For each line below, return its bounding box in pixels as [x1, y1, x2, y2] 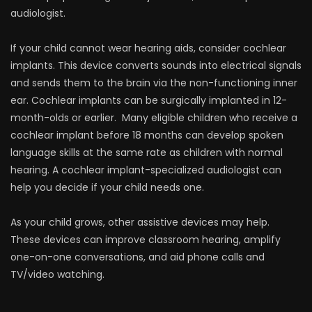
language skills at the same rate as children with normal [10, 146, 283, 159]
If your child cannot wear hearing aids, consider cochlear [10, 41, 286, 55]
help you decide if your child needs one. [10, 180, 204, 194]
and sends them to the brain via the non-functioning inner [10, 76, 297, 90]
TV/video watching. [10, 267, 107, 281]
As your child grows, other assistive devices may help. [10, 215, 270, 229]
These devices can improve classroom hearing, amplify [10, 233, 281, 247]
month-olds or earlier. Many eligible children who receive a [10, 111, 297, 125]
